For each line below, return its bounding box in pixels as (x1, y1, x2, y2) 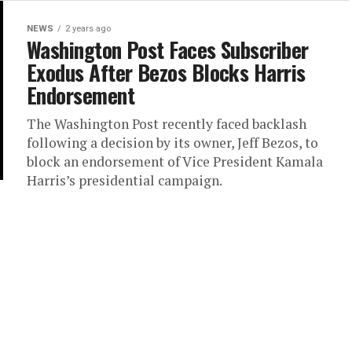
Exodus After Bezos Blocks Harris (27, 57, 306, 89)
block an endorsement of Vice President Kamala (27, 152, 323, 171)
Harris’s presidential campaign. (27, 171, 222, 190)
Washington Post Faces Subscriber (27, 34, 309, 66)
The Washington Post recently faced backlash (27, 115, 306, 134)
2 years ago (65, 24, 111, 35)
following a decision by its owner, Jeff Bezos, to (27, 134, 318, 152)
